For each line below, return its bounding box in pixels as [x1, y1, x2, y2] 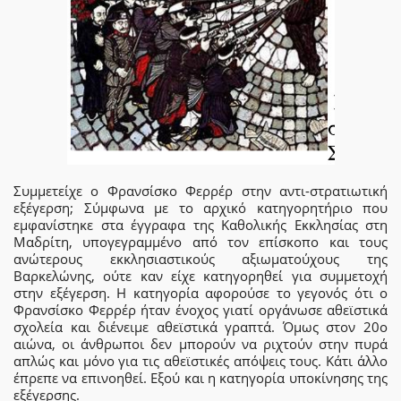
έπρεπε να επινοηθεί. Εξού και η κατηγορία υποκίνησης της [13, 368, 388, 387]
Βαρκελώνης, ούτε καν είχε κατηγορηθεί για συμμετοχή [13, 266, 388, 285]
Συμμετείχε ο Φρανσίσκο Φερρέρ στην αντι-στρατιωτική [13, 181, 388, 200]
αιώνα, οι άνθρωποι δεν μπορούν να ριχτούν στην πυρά [13, 334, 388, 353]
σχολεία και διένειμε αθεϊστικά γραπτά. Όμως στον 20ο [13, 317, 388, 336]
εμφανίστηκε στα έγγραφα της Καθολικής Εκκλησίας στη [13, 215, 388, 234]
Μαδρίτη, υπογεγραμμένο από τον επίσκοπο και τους [13, 232, 388, 251]
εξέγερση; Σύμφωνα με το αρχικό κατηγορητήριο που [13, 198, 388, 217]
